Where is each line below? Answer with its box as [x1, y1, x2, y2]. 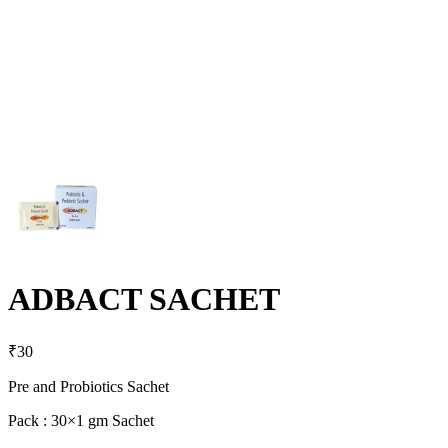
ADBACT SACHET [8, 281, 280, 318]
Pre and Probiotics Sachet [8, 377, 169, 395]
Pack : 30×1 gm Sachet [8, 411, 154, 429]
